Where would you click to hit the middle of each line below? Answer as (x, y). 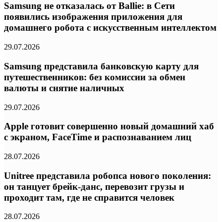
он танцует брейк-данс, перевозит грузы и (94, 186)
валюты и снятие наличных (64, 88)
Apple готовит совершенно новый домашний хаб (109, 126)
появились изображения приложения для (93, 17)
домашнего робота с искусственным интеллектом (110, 28)
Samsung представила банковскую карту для (101, 66)
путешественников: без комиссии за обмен (95, 77)
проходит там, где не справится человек (89, 197)
